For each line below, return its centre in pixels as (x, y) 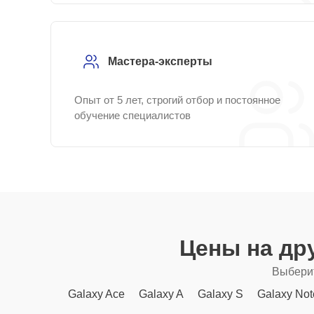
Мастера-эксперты (160, 61)
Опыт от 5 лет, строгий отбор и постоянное (177, 100)
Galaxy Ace (96, 294)
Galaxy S (220, 294)
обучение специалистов (132, 115)
